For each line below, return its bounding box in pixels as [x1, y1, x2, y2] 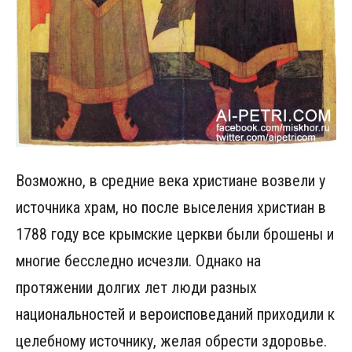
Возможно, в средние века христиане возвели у [16, 170, 325, 190]
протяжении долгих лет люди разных [16, 277, 257, 297]
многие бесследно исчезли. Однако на [16, 251, 261, 270]
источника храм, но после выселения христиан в [16, 197, 326, 217]
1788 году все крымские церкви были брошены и [16, 224, 334, 244]
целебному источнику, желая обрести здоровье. [16, 331, 327, 350]
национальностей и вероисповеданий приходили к [16, 304, 335, 324]
